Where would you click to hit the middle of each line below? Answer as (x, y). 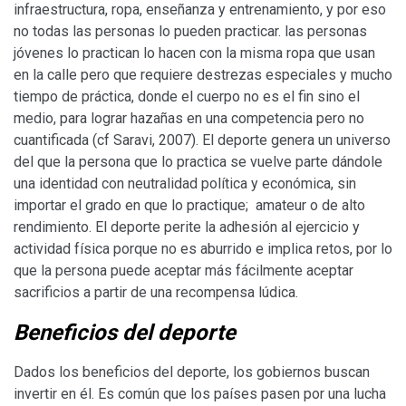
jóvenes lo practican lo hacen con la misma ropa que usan (194, 53)
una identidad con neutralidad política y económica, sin (185, 183)
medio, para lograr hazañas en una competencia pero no (189, 118)
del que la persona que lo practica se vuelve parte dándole (198, 161)
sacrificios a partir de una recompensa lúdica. (156, 292)
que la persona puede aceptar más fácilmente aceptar (184, 270)
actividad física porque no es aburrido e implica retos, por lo (203, 248)
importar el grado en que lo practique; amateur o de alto (189, 205)
